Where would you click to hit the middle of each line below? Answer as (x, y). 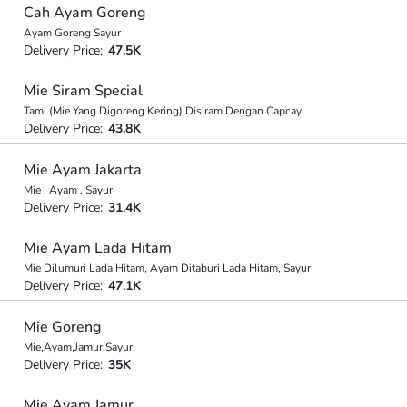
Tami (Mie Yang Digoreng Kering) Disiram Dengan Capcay (162, 111)
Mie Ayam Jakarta (82, 169)
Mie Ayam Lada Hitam (97, 248)
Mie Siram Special (83, 91)
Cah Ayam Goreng (84, 12)
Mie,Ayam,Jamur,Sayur (78, 347)
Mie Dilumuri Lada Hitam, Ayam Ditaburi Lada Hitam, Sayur (167, 268)
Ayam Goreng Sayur (72, 32)
